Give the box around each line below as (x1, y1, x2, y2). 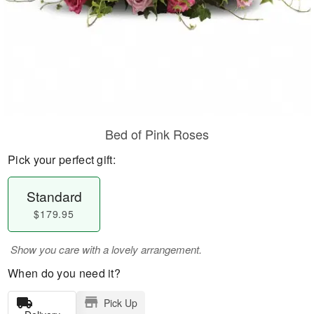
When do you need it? (8, 265, 121, 281)
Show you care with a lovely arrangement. (11, 242, 202, 257)
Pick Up (103, 296, 137, 310)
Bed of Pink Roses (105, 125, 209, 143)
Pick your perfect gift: (8, 151, 116, 168)
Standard (26, 186, 82, 205)
